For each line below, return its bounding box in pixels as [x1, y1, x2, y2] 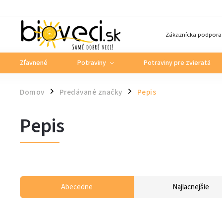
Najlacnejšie [172, 182, 209, 192]
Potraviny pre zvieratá [144, 58, 211, 68]
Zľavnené [20, 58, 48, 68]
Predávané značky [59, 87, 122, 98]
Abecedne [61, 182, 93, 192]
